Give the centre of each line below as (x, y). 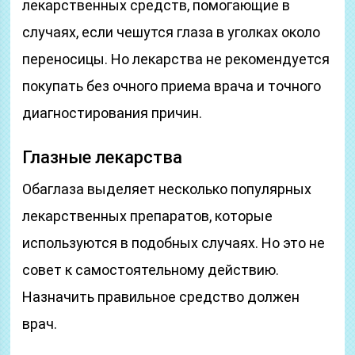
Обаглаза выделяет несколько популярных (167, 189)
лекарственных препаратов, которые (148, 216)
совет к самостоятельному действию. (151, 270)
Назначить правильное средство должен (161, 297)
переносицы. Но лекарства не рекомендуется (176, 59)
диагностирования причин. (113, 113)
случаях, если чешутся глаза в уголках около (172, 32)
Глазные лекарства (103, 157)
